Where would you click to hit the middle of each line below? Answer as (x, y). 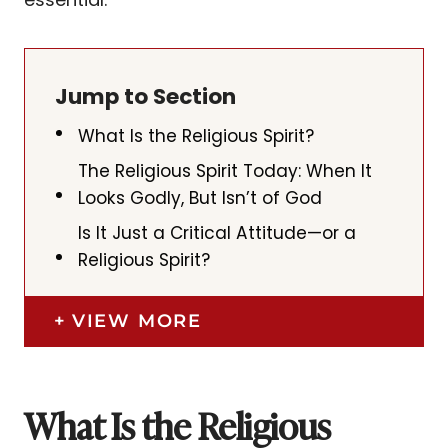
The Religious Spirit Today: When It (225, 170)
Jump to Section (145, 96)
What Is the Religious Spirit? (196, 135)
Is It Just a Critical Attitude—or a (217, 232)
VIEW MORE (136, 320)
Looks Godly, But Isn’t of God (200, 197)
